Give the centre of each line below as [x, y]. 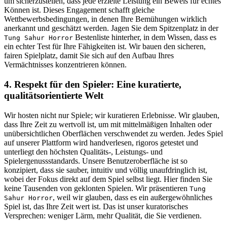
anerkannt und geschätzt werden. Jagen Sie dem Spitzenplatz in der [111, 28]
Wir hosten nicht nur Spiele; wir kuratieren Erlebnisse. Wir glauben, [112, 115]
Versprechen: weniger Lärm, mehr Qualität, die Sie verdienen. [103, 215]
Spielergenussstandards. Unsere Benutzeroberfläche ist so [96, 161]
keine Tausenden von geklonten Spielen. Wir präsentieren [97, 188]
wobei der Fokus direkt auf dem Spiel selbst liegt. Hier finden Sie [108, 179]
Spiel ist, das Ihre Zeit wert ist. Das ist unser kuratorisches [96, 206]
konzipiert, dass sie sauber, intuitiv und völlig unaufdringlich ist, [106, 170]
